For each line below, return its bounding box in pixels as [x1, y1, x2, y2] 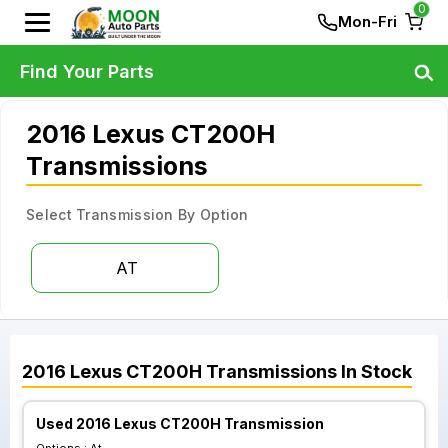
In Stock [337, 361, 412, 382]
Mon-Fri [338, 12, 397, 31]
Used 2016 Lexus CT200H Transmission [36, 415, 324, 432]
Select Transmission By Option [26, 206, 249, 223]
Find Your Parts [20, 60, 154, 82]
